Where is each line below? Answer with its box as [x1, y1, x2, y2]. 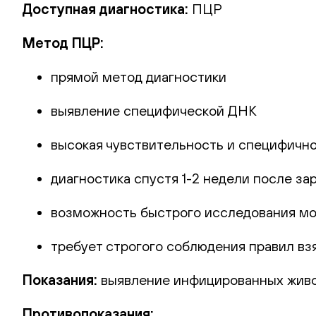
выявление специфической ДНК [51, 102, 257, 119]
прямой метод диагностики [51, 68, 226, 85]
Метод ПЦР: [23, 34, 104, 51]
